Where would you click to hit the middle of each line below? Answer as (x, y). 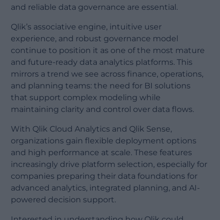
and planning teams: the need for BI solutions (101, 86)
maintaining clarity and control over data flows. (103, 110)
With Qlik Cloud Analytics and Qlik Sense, (92, 129)
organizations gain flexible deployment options (104, 141)
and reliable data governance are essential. (95, 7)
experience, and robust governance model (95, 39)
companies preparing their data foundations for (104, 176)
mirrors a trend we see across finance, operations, (107, 74)
